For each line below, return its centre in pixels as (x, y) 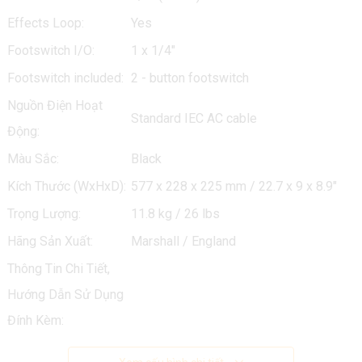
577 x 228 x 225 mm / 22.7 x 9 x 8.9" (234, 186)
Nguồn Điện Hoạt (55, 105)
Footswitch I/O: (51, 51)
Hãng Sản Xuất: (50, 241)
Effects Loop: (45, 23)
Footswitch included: (65, 78)
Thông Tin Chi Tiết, (58, 269)
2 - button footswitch (189, 78)
